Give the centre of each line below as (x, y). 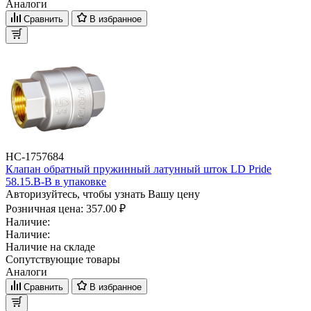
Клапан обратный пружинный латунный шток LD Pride (138, 169)
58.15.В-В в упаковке (56, 182)
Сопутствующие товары (63, 260)
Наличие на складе (50, 247)
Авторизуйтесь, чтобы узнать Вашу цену (103, 194)
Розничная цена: (46, 209)
